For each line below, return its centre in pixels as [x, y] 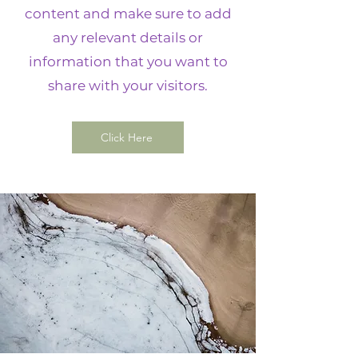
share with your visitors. [128, 86]
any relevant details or [128, 38]
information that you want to [128, 62]
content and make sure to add [128, 14]
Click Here [126, 137]
